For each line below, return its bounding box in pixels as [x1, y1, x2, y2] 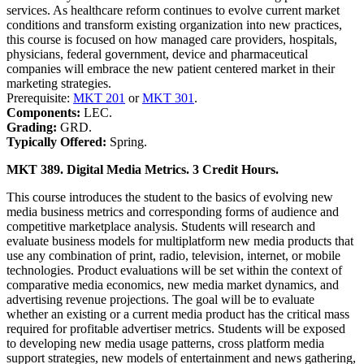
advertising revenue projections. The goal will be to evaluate [6, 292, 314, 306]
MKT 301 [142, 90, 194, 105]
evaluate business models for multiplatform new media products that [6, 233, 353, 248]
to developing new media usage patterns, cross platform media [6, 336, 324, 350]
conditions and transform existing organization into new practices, [6, 17, 342, 32]
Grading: [6, 119, 60, 134]
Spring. [110, 134, 147, 149]
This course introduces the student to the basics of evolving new [6, 189, 333, 204]
